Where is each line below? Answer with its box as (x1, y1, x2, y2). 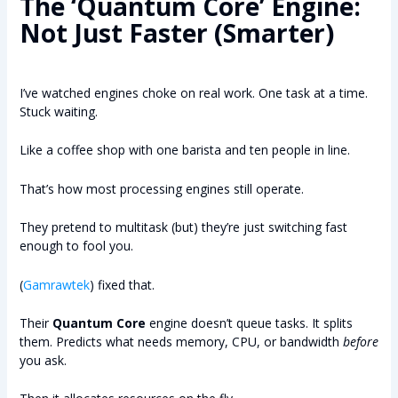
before (342, 332, 378, 350)
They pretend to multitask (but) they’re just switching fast (19, 219, 347, 236)
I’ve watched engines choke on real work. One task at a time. (19, 84, 368, 101)
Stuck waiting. (19, 102, 98, 120)
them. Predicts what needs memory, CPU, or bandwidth (19, 332, 343, 350)
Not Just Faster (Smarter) (19, 15, 334, 50)
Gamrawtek (22, 275, 90, 293)
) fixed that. (89, 275, 155, 293)
